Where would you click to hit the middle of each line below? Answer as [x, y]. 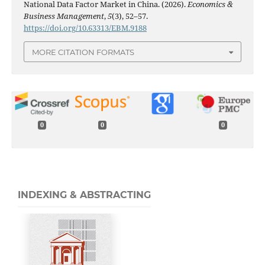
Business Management [64, 16]
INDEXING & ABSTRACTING [84, 195]
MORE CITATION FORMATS [83, 52]
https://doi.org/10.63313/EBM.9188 [85, 28]
